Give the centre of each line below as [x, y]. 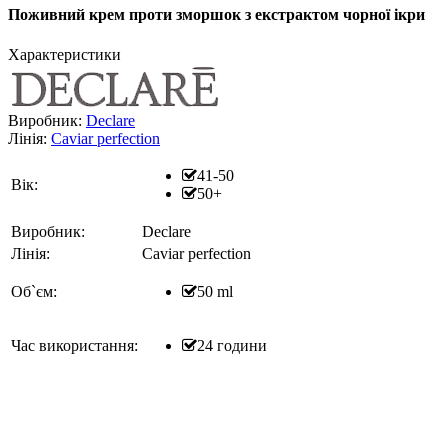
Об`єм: [34, 291]
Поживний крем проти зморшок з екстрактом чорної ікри [216, 15]
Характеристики [64, 54]
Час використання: [74, 345]
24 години [232, 345]
